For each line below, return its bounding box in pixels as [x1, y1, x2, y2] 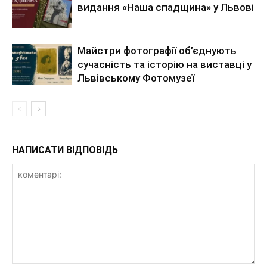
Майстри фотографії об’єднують [77, 44, 237, 57]
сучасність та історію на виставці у [77, 58, 252, 70]
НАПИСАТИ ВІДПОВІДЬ [12, 144, 118, 156]
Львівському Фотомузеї [77, 72, 194, 84]
